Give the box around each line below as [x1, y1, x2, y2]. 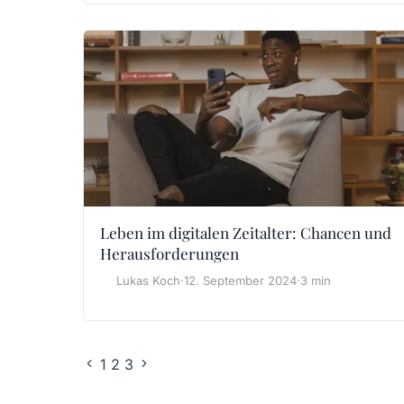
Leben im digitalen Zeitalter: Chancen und [100, 223, 391, 243]
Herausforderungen [100, 243, 239, 264]
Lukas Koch [116, 273, 180, 289]
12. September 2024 [184, 273, 297, 289]
